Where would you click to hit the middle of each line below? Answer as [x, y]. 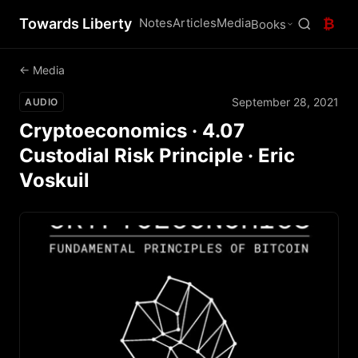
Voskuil [54, 180]
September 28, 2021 [285, 101]
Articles [195, 23]
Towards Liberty [76, 24]
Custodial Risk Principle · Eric [157, 155]
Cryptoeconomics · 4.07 [132, 131]
